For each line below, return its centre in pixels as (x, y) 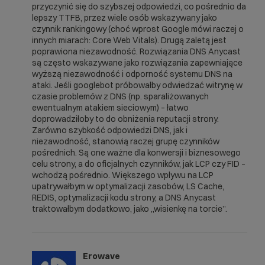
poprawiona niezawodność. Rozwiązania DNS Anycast (136, 51)
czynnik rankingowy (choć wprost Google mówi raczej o (138, 29)
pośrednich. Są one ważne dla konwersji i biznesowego (136, 152)
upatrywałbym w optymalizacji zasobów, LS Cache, (128, 186)
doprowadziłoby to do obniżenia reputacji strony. (125, 119)
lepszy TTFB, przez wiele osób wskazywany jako (125, 17)
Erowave (101, 256)
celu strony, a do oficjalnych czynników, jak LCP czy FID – (139, 164)
